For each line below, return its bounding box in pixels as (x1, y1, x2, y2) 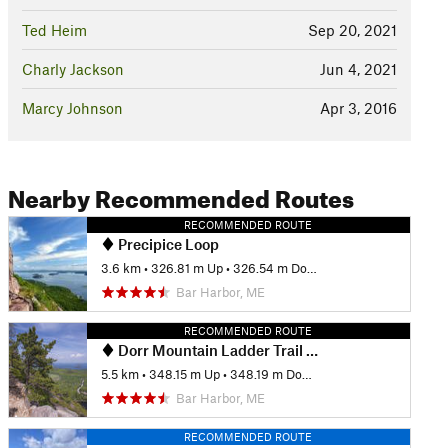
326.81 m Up (150, 260, 223, 277)
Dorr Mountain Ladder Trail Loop (114, 340, 306, 359)
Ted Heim (21, 21, 87, 39)
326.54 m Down (232, 260, 307, 277)
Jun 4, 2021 (319, 60, 397, 78)
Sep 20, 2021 (307, 21, 397, 39)
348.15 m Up (148, 366, 220, 383)
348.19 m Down (229, 366, 302, 383)
